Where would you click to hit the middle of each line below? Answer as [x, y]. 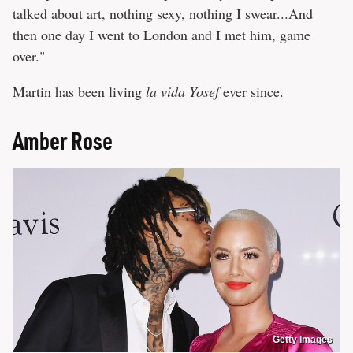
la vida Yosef [182, 92]
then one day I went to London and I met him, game [162, 35]
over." [29, 56]
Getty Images [303, 340]
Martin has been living [79, 92]
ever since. [251, 92]
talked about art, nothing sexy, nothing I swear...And [163, 14]
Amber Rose [63, 141]
